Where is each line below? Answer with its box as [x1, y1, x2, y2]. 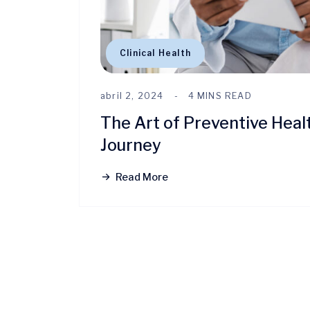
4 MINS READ [188, 90, 252, 101]
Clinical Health [120, 47, 191, 58]
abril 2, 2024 [100, 90, 164, 101]
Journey [100, 134, 161, 155]
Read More [116, 170, 168, 183]
